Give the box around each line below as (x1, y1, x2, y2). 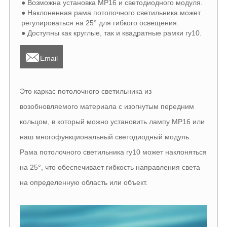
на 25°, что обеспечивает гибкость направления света (19, 163, 200, 172)
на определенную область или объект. (19, 178, 147, 187)
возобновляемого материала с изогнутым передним (19, 102, 194, 111)
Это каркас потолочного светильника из (19, 87, 152, 96)
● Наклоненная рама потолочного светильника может (21, 8, 201, 17)
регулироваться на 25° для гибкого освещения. (21, 18, 179, 27)
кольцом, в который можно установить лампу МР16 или (19, 118, 205, 126)
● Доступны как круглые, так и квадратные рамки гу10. (21, 28, 202, 37)
